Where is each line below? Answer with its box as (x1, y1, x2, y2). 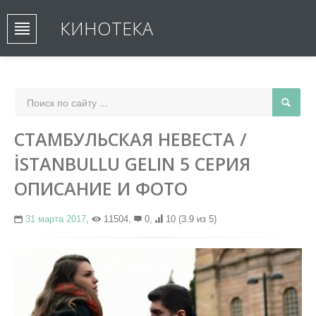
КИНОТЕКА (60, 16, 153, 40)
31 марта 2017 (25, 214, 86, 224)
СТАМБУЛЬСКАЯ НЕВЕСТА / (14, 127, 247, 151)
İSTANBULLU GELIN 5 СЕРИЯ (14, 152, 250, 176)
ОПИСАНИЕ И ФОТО (14, 176, 188, 200)
